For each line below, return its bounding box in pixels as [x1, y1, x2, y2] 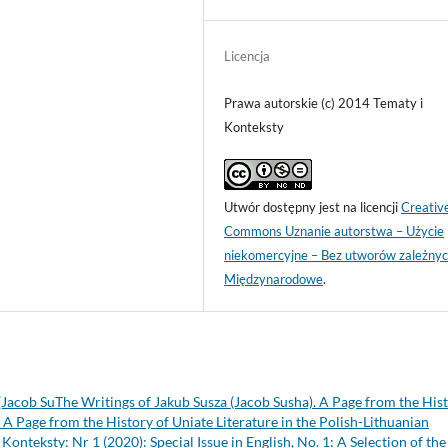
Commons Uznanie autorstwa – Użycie [224, 222, 445, 239]
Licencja [224, 47, 271, 64]
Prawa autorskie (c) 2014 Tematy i [224, 94, 424, 111]
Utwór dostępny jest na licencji [224, 198, 402, 215]
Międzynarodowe [224, 270, 324, 287]
